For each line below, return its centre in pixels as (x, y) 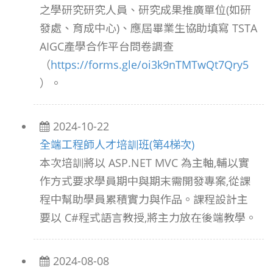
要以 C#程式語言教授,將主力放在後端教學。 (148, 218)
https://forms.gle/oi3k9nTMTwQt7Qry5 (150, 65)
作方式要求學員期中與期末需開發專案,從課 (145, 181)
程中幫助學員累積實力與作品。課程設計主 (144, 199)
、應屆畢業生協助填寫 (174, 28)
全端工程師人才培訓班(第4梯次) (117, 144)
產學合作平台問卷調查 (119, 46)
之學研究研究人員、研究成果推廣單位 (133, 10)
